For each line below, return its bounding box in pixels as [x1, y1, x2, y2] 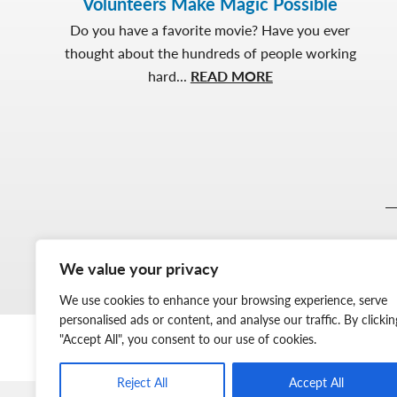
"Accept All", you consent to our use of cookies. [59, 330, 316, 347]
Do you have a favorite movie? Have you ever [70, 19, 351, 40]
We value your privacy [59, 257, 219, 279]
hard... [147, 65, 191, 86]
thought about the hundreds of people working [64, 42, 356, 63]
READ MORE [190, 65, 273, 86]
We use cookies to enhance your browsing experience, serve [59, 291, 387, 308]
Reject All [116, 373, 167, 391]
